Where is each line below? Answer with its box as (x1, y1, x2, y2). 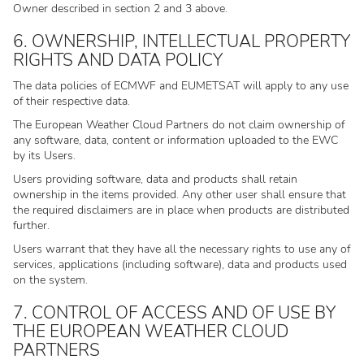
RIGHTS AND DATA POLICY (13, 49, 223, 71)
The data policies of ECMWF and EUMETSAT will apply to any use (13, 78, 349, 93)
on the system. (13, 272, 88, 288)
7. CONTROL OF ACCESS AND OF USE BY (13, 301, 336, 324)
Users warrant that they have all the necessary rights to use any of (13, 241, 350, 257)
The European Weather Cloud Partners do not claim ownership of (13, 117, 344, 132)
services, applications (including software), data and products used (13, 257, 347, 272)
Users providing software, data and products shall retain (13, 171, 297, 187)
